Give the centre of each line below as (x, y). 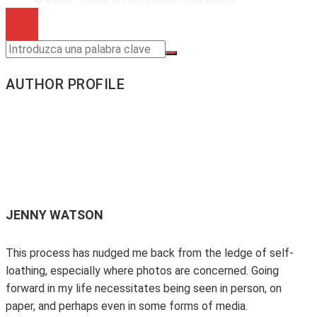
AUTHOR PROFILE (65, 84)
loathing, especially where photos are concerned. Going (142, 271)
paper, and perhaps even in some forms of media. (127, 306)
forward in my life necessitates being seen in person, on (144, 289)
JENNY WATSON (54, 215)
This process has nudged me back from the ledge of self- (150, 253)
